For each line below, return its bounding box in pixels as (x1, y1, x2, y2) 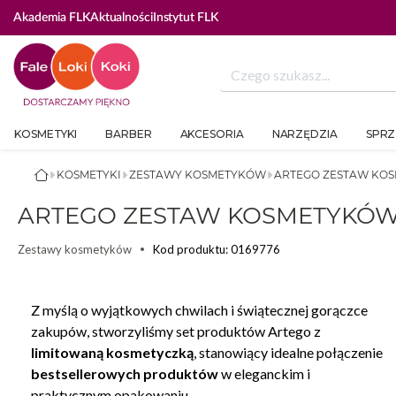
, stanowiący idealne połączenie (194, 344, 383, 362)
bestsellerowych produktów (31, 365, 218, 383)
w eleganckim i (218, 365, 310, 383)
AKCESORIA (179, 127, 244, 141)
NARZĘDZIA (271, 127, 338, 141)
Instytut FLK (152, 11, 218, 24)
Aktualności (89, 11, 153, 24)
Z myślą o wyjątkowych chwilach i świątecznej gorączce (31, 301, 368, 319)
